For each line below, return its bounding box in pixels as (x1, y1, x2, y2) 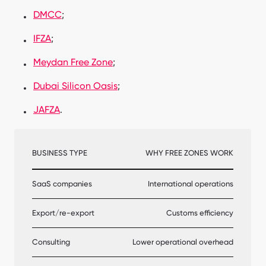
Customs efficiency (166, 208, 233, 217)
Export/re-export (32, 208, 94, 217)
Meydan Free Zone (33, 56, 113, 68)
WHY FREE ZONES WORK (145, 148, 233, 157)
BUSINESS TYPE (32, 148, 87, 157)
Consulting (32, 237, 70, 246)
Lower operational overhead (132, 237, 233, 246)
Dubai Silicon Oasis (33, 80, 118, 91)
